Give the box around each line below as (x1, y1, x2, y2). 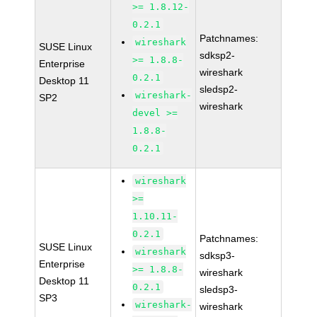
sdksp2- (200, 50, 236, 61)
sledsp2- (200, 83, 238, 95)
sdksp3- (200, 250, 236, 261)
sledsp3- (200, 284, 238, 295)
